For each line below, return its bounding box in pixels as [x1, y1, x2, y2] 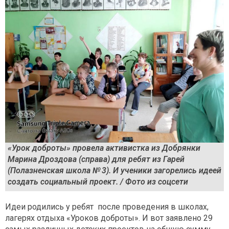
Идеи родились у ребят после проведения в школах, [5, 201, 209, 212]
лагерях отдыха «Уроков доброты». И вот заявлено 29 [5, 213, 213, 223]
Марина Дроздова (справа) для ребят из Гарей [8, 154, 185, 165]
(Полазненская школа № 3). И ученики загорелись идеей [8, 166, 221, 176]
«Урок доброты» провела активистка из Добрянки [8, 143, 200, 153]
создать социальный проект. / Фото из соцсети [8, 177, 188, 187]
